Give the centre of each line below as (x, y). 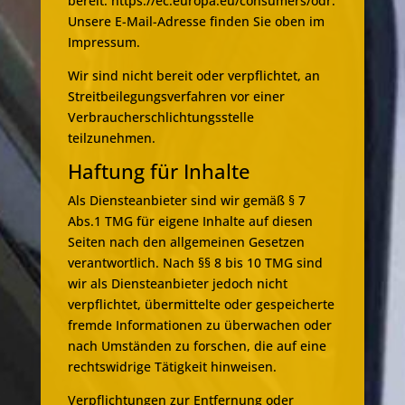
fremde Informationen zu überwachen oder (199, 325)
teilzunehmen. (111, 138)
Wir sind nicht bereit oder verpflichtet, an (193, 76)
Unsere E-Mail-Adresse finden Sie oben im (196, 22)
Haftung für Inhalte (159, 171)
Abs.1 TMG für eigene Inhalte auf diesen (190, 221)
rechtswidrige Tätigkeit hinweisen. (172, 367)
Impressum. (104, 42)
